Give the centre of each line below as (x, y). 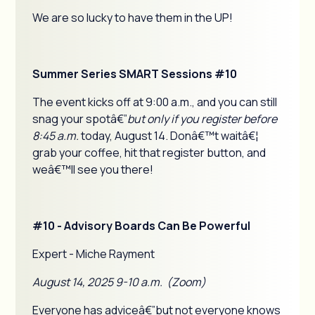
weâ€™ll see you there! (93, 169)
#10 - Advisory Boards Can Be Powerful (142, 226)
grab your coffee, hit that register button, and (149, 153)
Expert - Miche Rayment (94, 254)
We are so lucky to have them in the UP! (133, 18)
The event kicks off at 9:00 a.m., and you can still (155, 102)
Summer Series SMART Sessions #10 (136, 74)
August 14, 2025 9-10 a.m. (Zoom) (120, 282)
